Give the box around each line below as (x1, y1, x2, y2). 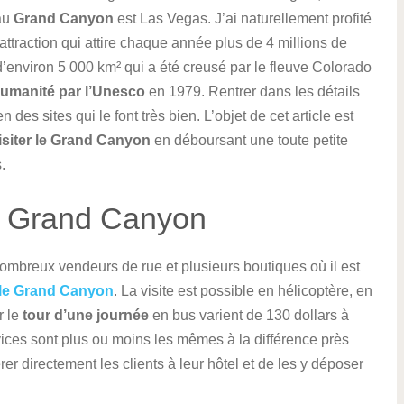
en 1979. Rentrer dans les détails (145, 84, 360, 99)
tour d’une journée (23, 308, 149, 323)
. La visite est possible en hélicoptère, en (114, 283, 372, 298)
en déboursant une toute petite (151, 133, 348, 148)
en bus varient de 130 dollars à (149, 308, 349, 323)
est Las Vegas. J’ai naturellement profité (114, 11, 372, 26)
